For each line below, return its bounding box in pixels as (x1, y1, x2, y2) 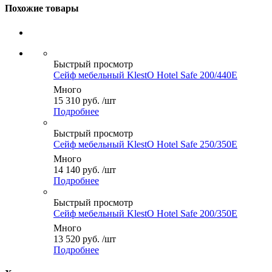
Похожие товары (5, 3, 79, 14)
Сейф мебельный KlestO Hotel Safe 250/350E (53, 138, 237, 149)
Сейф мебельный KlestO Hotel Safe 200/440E (53, 69, 237, 80)
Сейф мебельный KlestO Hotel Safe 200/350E (53, 208, 237, 219)
